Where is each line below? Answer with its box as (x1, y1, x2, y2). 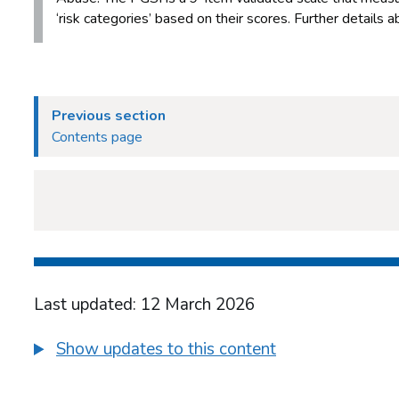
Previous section (52, 106, 166, 126)
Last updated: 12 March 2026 (34, 293, 255, 317)
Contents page (52, 127, 142, 148)
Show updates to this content (56, 338, 276, 362)
